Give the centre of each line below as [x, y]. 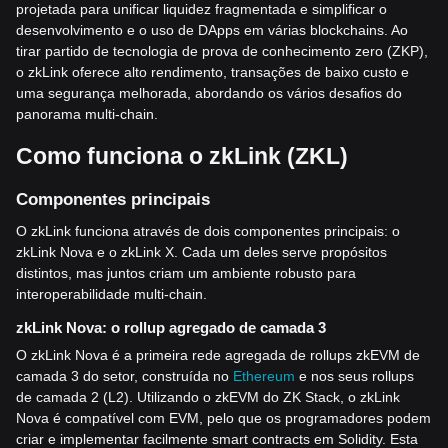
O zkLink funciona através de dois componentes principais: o [208, 231]
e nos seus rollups [354, 376]
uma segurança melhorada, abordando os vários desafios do [209, 93]
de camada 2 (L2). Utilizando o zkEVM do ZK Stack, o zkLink [208, 397]
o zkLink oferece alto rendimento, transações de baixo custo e [212, 72]
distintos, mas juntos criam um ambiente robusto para [186, 273]
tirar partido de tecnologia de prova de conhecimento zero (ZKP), [222, 51]
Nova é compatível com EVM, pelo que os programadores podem [223, 418]
